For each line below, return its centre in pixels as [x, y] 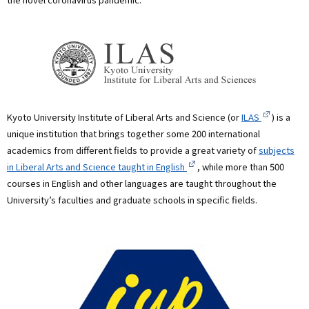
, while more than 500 [240, 167]
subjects [277, 150]
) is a [280, 117]
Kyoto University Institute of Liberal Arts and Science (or [124, 117]
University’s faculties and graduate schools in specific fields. [132, 200]
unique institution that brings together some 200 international [133, 134]
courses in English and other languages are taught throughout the [142, 183]
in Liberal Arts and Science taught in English [97, 167]
